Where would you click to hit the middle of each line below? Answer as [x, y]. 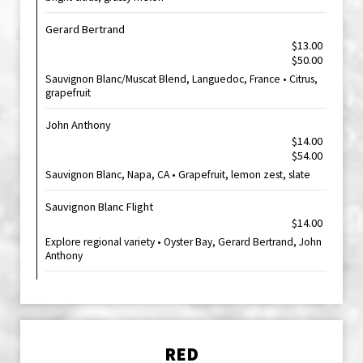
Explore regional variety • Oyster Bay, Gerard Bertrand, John [184, 242]
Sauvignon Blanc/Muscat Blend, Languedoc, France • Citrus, [181, 79]
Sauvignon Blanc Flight [99, 207]
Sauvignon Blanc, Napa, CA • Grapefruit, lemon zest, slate [178, 175]
